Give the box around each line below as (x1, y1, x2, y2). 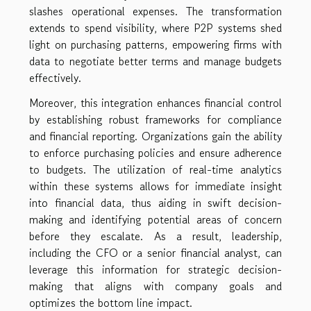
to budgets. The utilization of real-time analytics (29, 161, 282, 178)
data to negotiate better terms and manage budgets (29, 53, 282, 70)
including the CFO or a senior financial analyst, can (29, 244, 282, 262)
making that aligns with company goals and (29, 278, 282, 295)
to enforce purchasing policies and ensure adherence (29, 144, 282, 162)
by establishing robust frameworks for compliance (29, 111, 282, 128)
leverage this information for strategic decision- (29, 261, 282, 278)
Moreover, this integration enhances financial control (29, 94, 282, 112)
